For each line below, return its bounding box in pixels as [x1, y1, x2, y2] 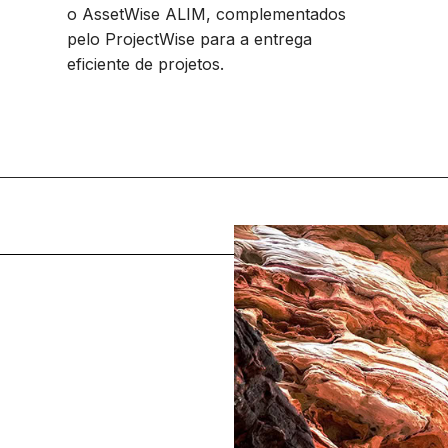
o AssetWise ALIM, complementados [66, 4, 346, 24]
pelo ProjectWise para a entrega [66, 29, 312, 49]
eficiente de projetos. [66, 54, 229, 74]
